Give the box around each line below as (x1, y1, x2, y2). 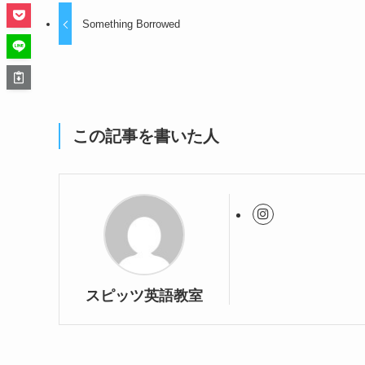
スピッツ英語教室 (86, 288, 203, 304)
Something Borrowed (82, 17, 181, 30)
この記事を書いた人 (73, 127, 219, 145)
